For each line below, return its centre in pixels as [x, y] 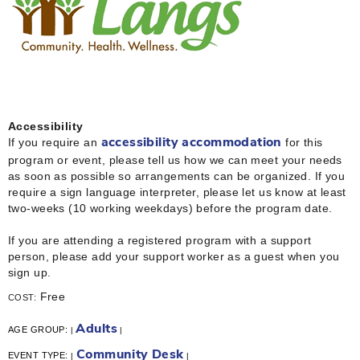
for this [302, 142]
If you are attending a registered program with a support [160, 240]
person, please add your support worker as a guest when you [174, 256]
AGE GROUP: [39, 329]
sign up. [31, 272]
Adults [96, 329]
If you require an [55, 142]
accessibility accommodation [191, 143]
